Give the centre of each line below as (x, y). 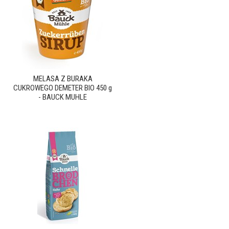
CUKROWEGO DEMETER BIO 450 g (63, 88)
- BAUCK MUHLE (63, 97)
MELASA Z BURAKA (63, 79)
